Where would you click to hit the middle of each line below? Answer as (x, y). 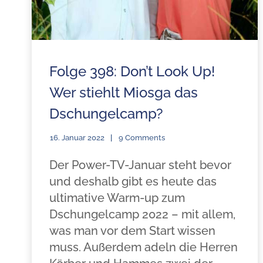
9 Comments (141, 138)
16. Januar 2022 (77, 138)
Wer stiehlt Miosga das (123, 92)
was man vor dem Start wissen (132, 231)
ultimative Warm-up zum (117, 198)
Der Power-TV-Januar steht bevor (140, 165)
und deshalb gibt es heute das (133, 181)
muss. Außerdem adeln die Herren (143, 247)
